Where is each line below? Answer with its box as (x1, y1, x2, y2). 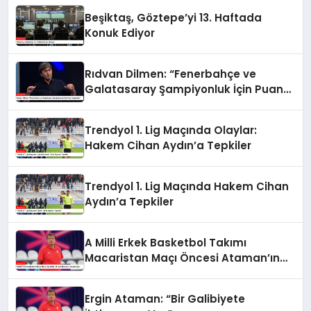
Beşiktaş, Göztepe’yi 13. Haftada (85, 10, 262, 26)
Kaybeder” (85, 97, 144, 112)
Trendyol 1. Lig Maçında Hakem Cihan (85, 179, 289, 194)
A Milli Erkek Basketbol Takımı (85, 235, 247, 251)
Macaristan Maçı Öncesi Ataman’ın (85, 251, 280, 266)
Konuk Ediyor (85, 26, 155, 41)
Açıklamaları (85, 266, 155, 281)
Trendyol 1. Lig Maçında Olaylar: (85, 123, 258, 138)
